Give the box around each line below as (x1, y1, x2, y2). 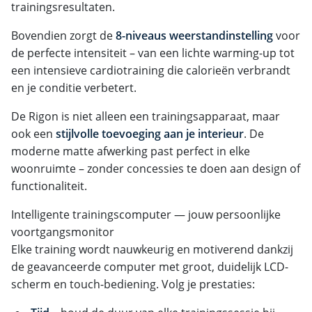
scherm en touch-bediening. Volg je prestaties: (11, 276, 255, 292)
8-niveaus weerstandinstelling (116, 27, 273, 43)
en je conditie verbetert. (11, 79, 136, 95)
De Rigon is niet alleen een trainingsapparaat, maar (11, 108, 280, 124)
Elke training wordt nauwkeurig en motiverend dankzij (11, 241, 293, 257)
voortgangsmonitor (11, 224, 114, 240)
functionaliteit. (11, 178, 87, 194)
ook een (11, 125, 56, 141)
